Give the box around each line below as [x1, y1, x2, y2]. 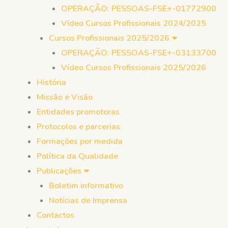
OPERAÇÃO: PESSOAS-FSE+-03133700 [61, 47, 216, 59]
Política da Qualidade [37, 151, 118, 162]
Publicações [37, 165, 81, 177]
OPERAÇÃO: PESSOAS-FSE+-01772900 [61, 3, 216, 14]
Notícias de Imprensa [49, 195, 127, 206]
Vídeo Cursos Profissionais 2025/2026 [61, 62, 206, 73]
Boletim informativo [49, 180, 123, 191]
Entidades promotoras [37, 106, 120, 118]
